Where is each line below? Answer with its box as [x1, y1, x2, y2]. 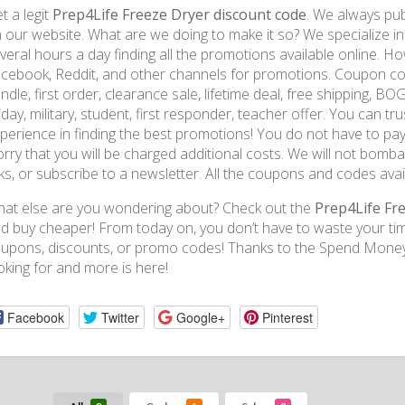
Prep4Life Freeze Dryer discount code [52, 5, 306, 24]
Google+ [175, 307, 225, 326]
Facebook [6, 307, 64, 326]
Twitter [100, 307, 139, 326]
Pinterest [261, 307, 313, 326]
